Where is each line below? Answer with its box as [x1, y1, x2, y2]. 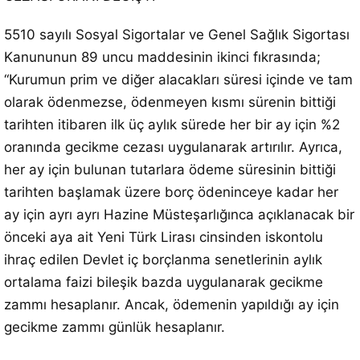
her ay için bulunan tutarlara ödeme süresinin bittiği [4, 162, 336, 178]
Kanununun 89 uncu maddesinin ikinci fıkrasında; [4, 49, 321, 65]
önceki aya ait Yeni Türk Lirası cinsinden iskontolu [4, 229, 323, 245]
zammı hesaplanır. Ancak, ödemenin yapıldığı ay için [4, 297, 339, 313]
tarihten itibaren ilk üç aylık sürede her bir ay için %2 [4, 117, 340, 133]
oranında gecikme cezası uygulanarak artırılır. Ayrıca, [4, 139, 342, 155]
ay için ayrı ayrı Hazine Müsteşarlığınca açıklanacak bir [4, 207, 354, 223]
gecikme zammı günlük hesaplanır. [4, 319, 225, 335]
